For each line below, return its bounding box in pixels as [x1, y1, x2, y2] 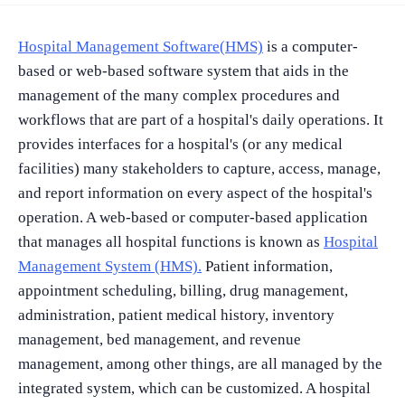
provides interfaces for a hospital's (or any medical [18, 135, 343, 153]
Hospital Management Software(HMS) [18, 37, 263, 55]
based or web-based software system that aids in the [18, 61, 349, 80]
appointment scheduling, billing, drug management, [18, 281, 348, 299]
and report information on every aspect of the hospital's [18, 184, 372, 202]
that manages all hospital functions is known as [18, 232, 324, 250]
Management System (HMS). [18, 257, 202, 275]
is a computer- [267, 37, 358, 55]
